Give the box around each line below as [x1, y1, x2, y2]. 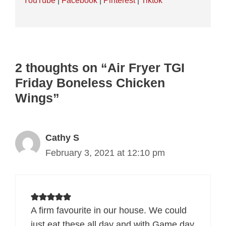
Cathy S [45, 133, 79, 143]
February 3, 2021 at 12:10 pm [45, 148, 165, 158]
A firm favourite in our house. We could [31, 205, 187, 216]
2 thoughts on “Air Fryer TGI [15, 61, 185, 75]
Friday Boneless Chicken [15, 76, 165, 90]
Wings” [15, 91, 60, 105]
